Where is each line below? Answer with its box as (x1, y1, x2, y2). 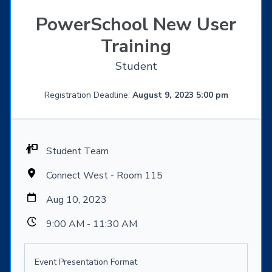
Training (101, 34, 171, 59)
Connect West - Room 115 (46, 169, 163, 183)
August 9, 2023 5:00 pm (132, 89, 228, 101)
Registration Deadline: (44, 89, 132, 101)
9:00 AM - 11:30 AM (46, 217, 137, 231)
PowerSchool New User (36, 12, 236, 38)
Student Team (46, 144, 109, 158)
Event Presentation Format (35, 256, 137, 268)
